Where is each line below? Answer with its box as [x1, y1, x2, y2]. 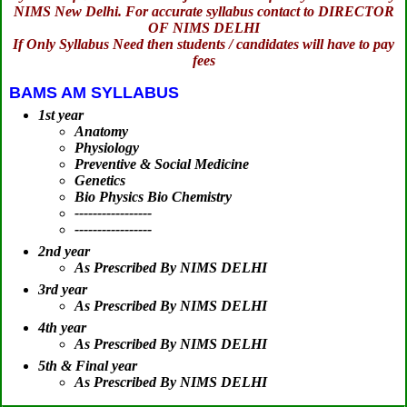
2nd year [38, 243, 90, 260]
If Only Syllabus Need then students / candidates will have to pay [13, 36, 394, 53]
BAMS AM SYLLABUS [9, 84, 179, 103]
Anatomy [74, 124, 128, 140]
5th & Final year [38, 358, 137, 374]
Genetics [74, 173, 125, 189]
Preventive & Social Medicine [74, 156, 249, 173]
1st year [38, 107, 84, 124]
